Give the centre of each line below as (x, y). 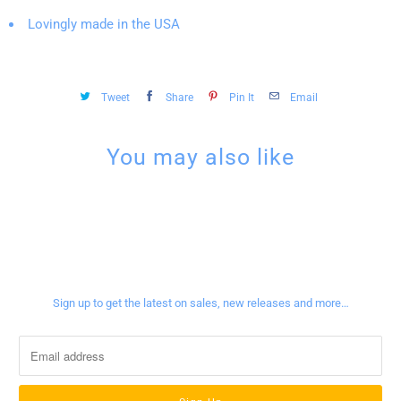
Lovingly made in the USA (104, 24)
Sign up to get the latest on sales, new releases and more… (200, 303)
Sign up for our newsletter (200, 269)
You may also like (200, 158)
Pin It (242, 97)
